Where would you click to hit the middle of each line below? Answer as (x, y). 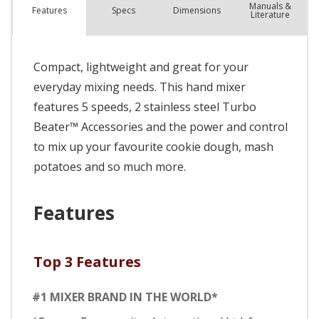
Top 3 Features (87, 261)
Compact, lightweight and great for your (141, 67)
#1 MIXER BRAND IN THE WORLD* (125, 297)
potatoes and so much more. (110, 166)
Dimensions (197, 10)
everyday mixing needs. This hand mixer (140, 87)
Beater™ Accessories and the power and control (161, 126)
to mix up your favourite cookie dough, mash (153, 146)
